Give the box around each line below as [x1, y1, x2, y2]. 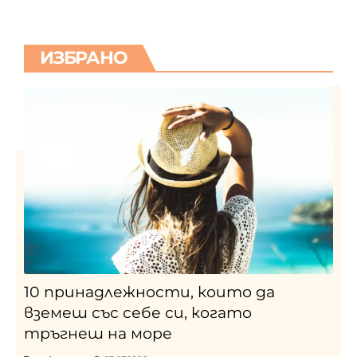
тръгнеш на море [24, 324, 172, 343]
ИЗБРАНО [40, 46, 127, 69]
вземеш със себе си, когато [24, 304, 252, 323]
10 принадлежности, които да [24, 283, 275, 302]
